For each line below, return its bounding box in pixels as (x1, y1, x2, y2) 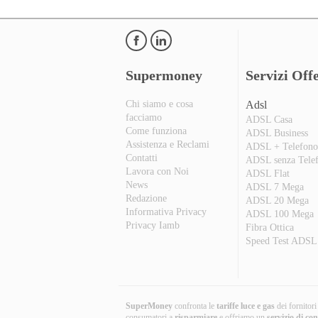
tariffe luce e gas (214, 301, 277, 312)
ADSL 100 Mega (246, 209, 314, 220)
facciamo (126, 112, 162, 124)
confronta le (172, 301, 214, 312)
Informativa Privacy (126, 207, 207, 218)
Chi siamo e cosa (126, 99, 193, 110)
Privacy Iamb (126, 220, 180, 231)
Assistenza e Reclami (126, 139, 209, 150)
